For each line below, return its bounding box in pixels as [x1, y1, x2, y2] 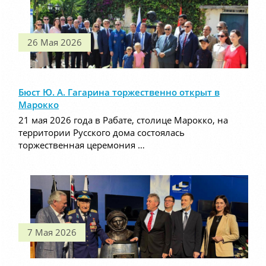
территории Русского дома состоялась [18, 126, 185, 139]
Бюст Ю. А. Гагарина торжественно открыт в [18, 86, 220, 99]
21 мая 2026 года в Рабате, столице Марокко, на [18, 114, 228, 126]
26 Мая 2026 [27, 36, 82, 49]
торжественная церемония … [18, 139, 145, 151]
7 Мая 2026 [27, 226, 77, 239]
